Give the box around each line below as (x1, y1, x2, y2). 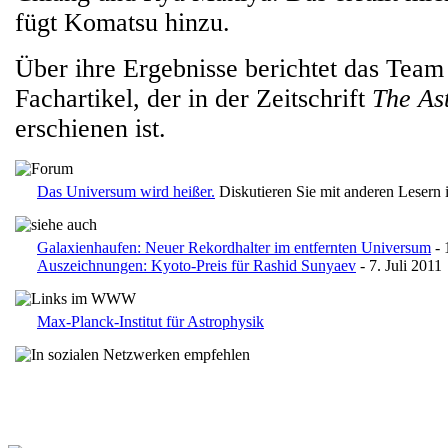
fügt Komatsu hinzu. (15, 8, 230, 37)
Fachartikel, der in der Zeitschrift (15, 84, 372, 113)
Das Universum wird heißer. (37, 183, 215, 200)
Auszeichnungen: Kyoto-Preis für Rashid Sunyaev (37, 257, 356, 274)
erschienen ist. (15, 114, 166, 143)
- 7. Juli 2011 (356, 257, 442, 274)
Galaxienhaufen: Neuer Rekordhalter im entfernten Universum (37, 239, 431, 256)
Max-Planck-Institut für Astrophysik (37, 313, 264, 330)
